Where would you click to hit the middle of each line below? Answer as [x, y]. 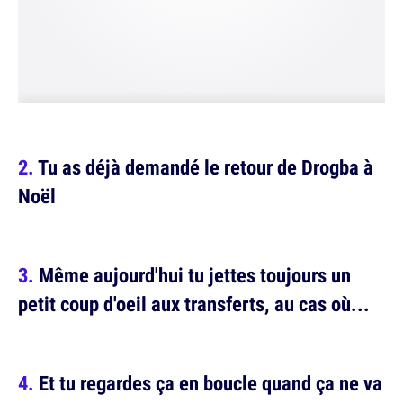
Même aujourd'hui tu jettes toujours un [195, 275]
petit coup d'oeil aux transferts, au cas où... [194, 304]
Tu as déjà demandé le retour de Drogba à [206, 167]
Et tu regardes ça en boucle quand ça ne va [210, 383]
